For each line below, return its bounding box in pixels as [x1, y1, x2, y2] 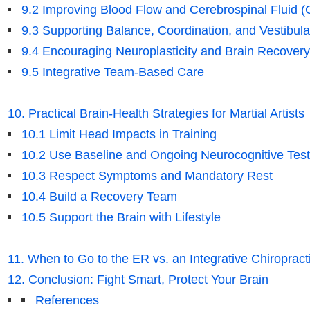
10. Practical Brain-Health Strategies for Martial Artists [7, 107, 304, 121]
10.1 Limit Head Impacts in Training [21, 127, 217, 142]
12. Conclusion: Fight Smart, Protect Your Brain [7, 273, 268, 287]
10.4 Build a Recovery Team [21, 190, 177, 204]
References [35, 293, 99, 308]
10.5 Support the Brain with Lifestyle [21, 210, 221, 225]
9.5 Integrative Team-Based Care [21, 65, 204, 80]
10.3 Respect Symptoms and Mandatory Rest [21, 169, 273, 183]
